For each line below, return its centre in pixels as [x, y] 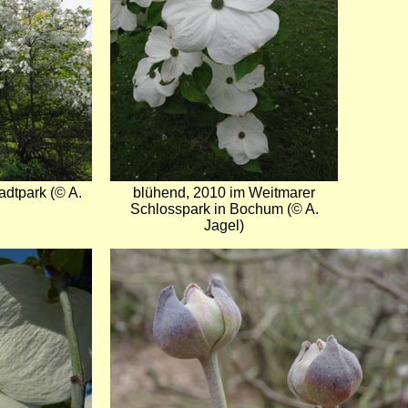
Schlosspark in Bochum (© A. [224, 209]
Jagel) [224, 226]
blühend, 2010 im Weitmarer [224, 193]
